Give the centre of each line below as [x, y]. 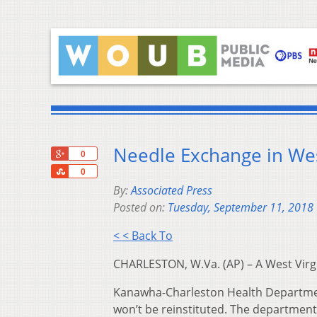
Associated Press [172, 191]
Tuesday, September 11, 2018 [241, 208]
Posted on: [140, 208]
